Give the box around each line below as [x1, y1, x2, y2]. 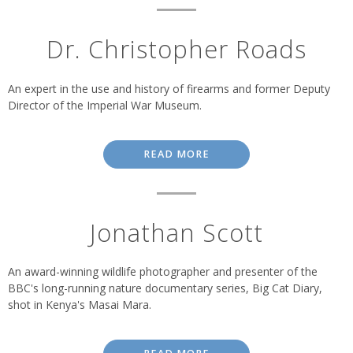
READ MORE [143, 147, 210, 161]
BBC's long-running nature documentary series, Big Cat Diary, [8, 281, 322, 296]
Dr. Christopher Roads [46, 32, 307, 65]
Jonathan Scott [90, 215, 263, 249]
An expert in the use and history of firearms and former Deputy [8, 80, 330, 96]
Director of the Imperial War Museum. [8, 97, 202, 113]
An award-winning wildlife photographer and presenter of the [8, 264, 318, 280]
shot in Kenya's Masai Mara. [8, 297, 151, 313]
